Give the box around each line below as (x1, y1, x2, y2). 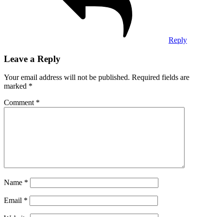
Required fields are (132, 73, 189, 82)
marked (4, 82, 29, 91)
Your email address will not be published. (4, 73, 130, 82)
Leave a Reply (4, 53, 61, 64)
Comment (4, 98, 36, 107)
